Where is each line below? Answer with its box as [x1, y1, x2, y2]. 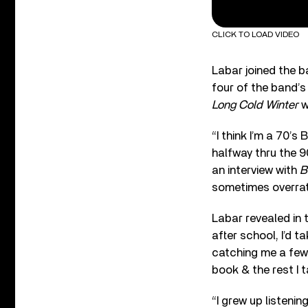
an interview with [212, 164, 300, 176]
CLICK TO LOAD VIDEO [212, 30, 299, 38]
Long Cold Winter [212, 98, 298, 111]
